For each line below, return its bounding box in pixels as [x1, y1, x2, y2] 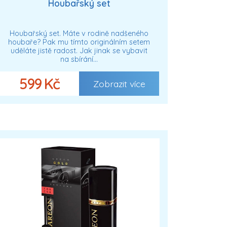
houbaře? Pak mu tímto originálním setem [8, 37, 150, 47]
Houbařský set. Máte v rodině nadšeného [10, 29, 148, 39]
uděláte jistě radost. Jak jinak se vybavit [11, 46, 147, 56]
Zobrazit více [93, 78, 145, 90]
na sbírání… [60, 55, 98, 64]
